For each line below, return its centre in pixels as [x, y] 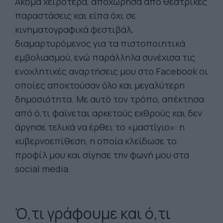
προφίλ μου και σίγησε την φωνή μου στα [102, 155]
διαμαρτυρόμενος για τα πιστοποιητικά [100, 43]
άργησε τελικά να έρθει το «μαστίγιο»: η [100, 127]
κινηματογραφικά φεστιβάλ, [74, 29]
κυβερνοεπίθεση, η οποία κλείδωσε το [96, 141]
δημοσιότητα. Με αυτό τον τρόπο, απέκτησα [110, 99]
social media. [43, 169]
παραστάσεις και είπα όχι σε [75, 15]
